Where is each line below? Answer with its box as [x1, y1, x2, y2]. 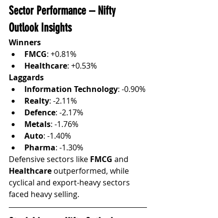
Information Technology [24, 83, 118, 94]
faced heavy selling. [9, 188, 79, 200]
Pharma [24, 142, 55, 153]
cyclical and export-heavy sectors [9, 177, 132, 188]
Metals [24, 118, 51, 129]
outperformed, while [52, 165, 131, 176]
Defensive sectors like [9, 153, 90, 164]
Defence [24, 107, 55, 118]
